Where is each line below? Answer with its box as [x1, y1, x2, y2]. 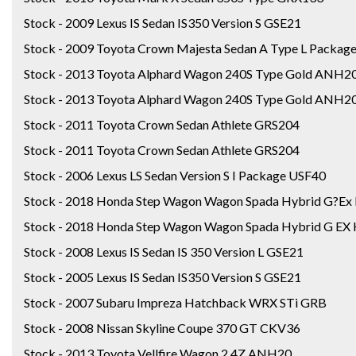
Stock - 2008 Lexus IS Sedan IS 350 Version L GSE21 [24, 243, 304, 259]
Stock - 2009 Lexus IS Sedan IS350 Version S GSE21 [24, 14, 301, 30]
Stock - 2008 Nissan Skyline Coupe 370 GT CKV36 [24, 319, 300, 335]
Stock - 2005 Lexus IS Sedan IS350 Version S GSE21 [24, 269, 301, 284]
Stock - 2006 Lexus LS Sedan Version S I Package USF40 [24, 167, 326, 183]
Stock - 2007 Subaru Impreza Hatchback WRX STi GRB [24, 294, 327, 310]
